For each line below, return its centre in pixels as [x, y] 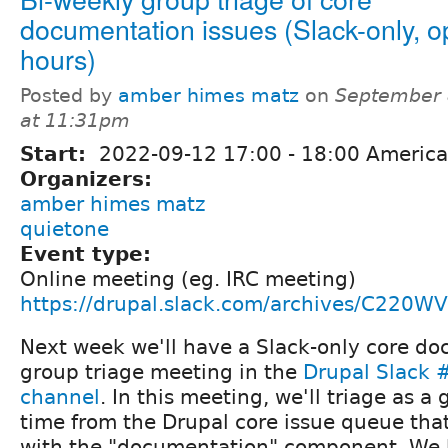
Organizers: [89, 178]
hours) [58, 58]
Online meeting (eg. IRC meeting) [188, 278]
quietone [64, 228]
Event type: [89, 253]
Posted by [69, 95]
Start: [56, 153]
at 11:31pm [75, 120]
